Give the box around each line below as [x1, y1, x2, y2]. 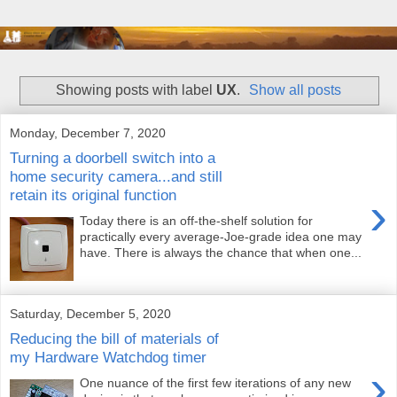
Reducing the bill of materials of [10, 329, 219, 347]
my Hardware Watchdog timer [10, 347, 206, 366]
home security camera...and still [10, 167, 222, 185]
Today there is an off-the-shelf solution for [80, 213, 314, 228]
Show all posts [249, 82, 342, 97]
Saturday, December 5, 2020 [10, 306, 171, 321]
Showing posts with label [55, 82, 216, 97]
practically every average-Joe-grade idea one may [80, 229, 362, 244]
